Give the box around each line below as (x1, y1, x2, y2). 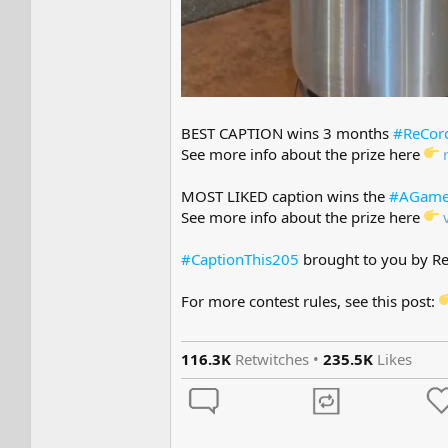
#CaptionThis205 (181, 249, 299, 270)
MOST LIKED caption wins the (181, 186, 389, 207)
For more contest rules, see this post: (181, 291, 439, 312)
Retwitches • (235, 349, 323, 370)
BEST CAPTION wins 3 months (181, 123, 393, 144)
